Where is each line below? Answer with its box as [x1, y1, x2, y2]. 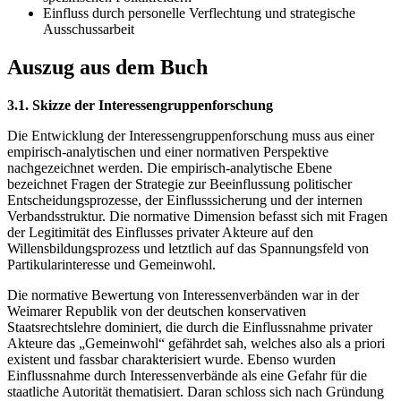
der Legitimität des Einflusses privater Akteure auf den [7, 225, 313, 241]
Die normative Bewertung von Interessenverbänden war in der [7, 287, 359, 303]
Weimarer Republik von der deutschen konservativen [7, 303, 306, 320]
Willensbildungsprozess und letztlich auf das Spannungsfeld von [7, 241, 369, 257]
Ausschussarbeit [43, 21, 134, 38]
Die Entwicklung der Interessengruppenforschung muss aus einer [7, 128, 374, 144]
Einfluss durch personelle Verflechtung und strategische [43, 5, 355, 21]
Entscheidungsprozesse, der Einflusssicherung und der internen [7, 192, 363, 209]
